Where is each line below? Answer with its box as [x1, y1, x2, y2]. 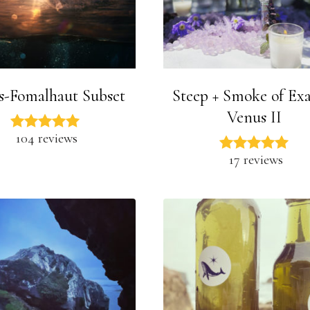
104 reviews [15, 129, 77, 147]
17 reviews [228, 151, 283, 168]
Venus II [226, 107, 282, 127]
